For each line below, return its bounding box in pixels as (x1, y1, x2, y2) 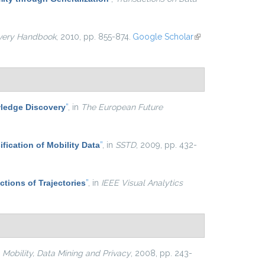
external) (193, 47, 226, 56)
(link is (193, 32, 217, 41)
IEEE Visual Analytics (101, 178, 183, 188)
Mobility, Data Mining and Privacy (2, 248, 131, 258)
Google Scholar (132, 32, 193, 41)
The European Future (81, 102, 163, 112)
